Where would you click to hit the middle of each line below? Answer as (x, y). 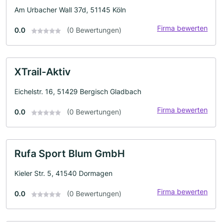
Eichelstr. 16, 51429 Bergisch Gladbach (78, 91)
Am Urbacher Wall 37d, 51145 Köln (70, 10)
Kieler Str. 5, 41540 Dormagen (63, 173)
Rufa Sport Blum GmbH (70, 154)
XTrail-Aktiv (43, 72)
